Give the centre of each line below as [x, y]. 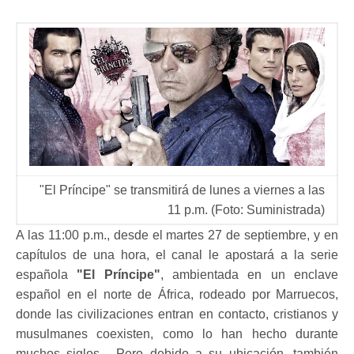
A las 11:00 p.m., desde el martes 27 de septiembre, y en [177, 235]
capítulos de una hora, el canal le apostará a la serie [177, 255]
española [47, 275]
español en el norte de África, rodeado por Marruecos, [177, 294]
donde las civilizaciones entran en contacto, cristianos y [177, 314]
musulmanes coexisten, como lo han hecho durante [177, 334]
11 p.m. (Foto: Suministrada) [246, 210]
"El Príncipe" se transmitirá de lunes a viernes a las [182, 190]
